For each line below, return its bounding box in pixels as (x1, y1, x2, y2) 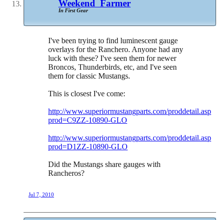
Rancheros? (48, 169, 84, 178)
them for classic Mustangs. (48, 72, 130, 81)
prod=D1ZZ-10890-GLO (48, 142, 128, 151)
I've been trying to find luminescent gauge (48, 36, 178, 45)
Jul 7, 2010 (28, 192, 54, 198)
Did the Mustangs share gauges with (48, 160, 161, 169)
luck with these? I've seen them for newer (48, 54, 176, 63)
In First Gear (58, 7, 88, 14)
